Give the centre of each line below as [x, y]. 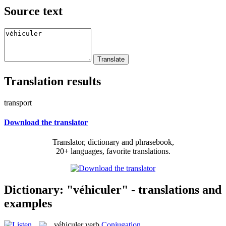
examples [28, 203]
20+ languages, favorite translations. [113, 151]
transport [18, 102]
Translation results [52, 81]
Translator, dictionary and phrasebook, [113, 142]
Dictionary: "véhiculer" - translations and [113, 189]
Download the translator [46, 122]
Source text [33, 11]
